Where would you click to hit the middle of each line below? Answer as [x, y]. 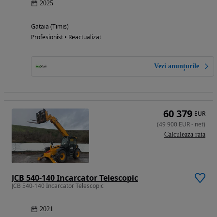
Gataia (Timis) [50, 26]
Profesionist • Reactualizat [66, 37]
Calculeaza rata [185, 134]
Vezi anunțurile [177, 66]
